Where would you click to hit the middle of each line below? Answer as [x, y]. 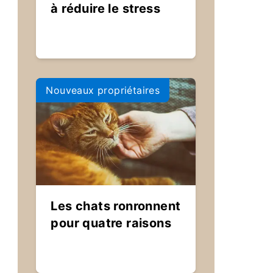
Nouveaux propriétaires [103, 90]
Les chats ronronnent [116, 206]
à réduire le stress [106, 9]
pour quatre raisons [111, 223]
